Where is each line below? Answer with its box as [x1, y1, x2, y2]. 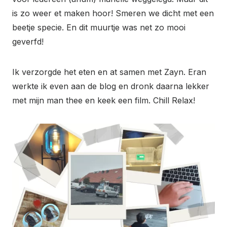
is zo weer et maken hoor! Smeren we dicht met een [12, 8, 214, 19]
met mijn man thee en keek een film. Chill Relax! [12, 95, 195, 106]
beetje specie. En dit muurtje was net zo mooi [12, 22, 185, 33]
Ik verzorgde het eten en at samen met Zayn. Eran [12, 67, 206, 78]
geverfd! [12, 36, 44, 47]
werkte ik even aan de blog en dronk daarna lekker [12, 81, 209, 92]
